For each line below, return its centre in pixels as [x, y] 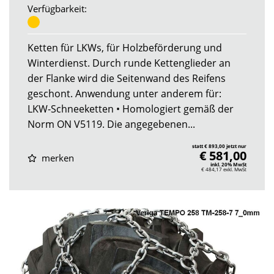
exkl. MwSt [235, 169]
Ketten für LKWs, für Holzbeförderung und [125, 47]
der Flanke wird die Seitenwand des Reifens [127, 78]
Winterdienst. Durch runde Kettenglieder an [129, 63]
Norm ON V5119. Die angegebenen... [111, 124]
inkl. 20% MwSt [228, 164]
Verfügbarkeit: [57, 9]
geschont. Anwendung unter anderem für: [124, 93]
